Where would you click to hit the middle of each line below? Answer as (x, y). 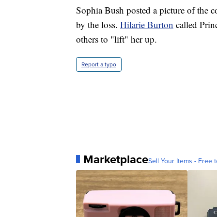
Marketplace (116, 159)
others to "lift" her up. (116, 39)
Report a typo (99, 64)
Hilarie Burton (147, 24)
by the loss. (98, 24)
